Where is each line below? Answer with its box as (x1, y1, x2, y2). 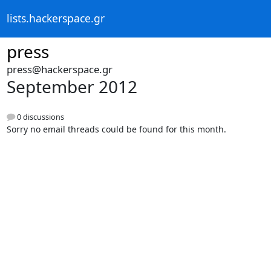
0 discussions (15, 112, 64, 123)
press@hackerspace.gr (6, 62, 113, 76)
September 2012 (6, 75, 137, 98)
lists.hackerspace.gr (6, 11, 105, 26)
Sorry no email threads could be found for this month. (6, 123, 226, 135)
